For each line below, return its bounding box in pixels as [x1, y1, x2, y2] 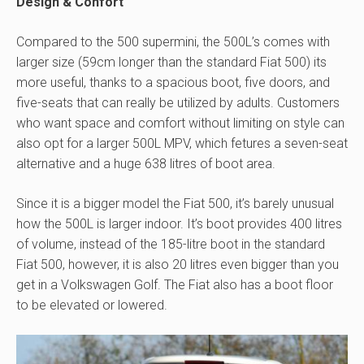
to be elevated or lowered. [16, 297, 167, 313]
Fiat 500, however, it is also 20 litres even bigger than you [16, 257, 339, 272]
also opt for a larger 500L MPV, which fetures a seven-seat [16, 136, 348, 151]
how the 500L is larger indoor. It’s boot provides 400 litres [16, 216, 342, 232]
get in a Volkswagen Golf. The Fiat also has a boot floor [16, 277, 333, 292]
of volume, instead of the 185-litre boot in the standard [16, 236, 325, 252]
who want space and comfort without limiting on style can [16, 115, 344, 131]
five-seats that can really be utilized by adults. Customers [16, 95, 340, 110]
